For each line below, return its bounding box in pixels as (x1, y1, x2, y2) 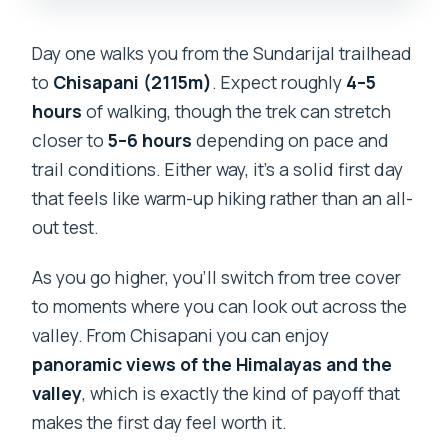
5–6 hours (108, 128, 193, 153)
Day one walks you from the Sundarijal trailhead (32, 41, 413, 66)
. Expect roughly (212, 70, 347, 95)
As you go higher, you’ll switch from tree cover (32, 265, 402, 290)
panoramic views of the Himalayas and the (32, 352, 393, 377)
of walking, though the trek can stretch (82, 99, 392, 124)
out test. (32, 215, 100, 240)
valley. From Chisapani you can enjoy (32, 323, 330, 348)
